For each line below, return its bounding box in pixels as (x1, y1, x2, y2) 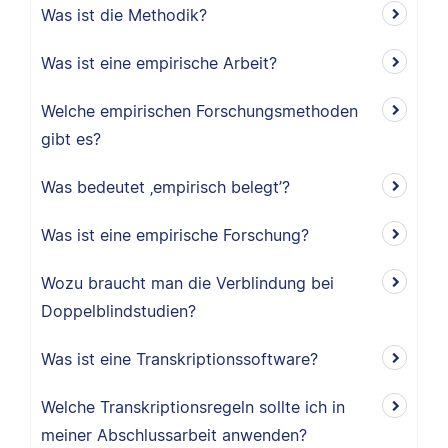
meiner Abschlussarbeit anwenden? (41, 425, 307, 445)
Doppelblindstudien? (41, 301, 196, 321)
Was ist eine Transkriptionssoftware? (41, 349, 318, 369)
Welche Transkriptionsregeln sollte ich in (41, 397, 345, 417)
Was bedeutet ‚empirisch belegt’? (41, 177, 290, 197)
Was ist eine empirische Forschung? (41, 225, 309, 245)
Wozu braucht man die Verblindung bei (41, 273, 334, 293)
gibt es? (41, 129, 101, 149)
